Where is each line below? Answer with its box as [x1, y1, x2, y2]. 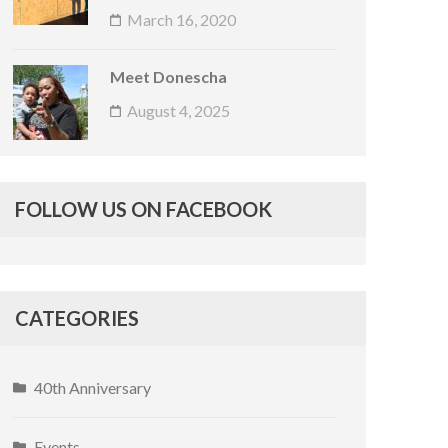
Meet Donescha [110, 66, 228, 86]
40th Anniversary [34, 377, 152, 397]
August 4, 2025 [127, 100, 231, 120]
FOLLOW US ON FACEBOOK [15, 196, 273, 221]
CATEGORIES [15, 305, 140, 330]
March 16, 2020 [127, 9, 237, 29]
